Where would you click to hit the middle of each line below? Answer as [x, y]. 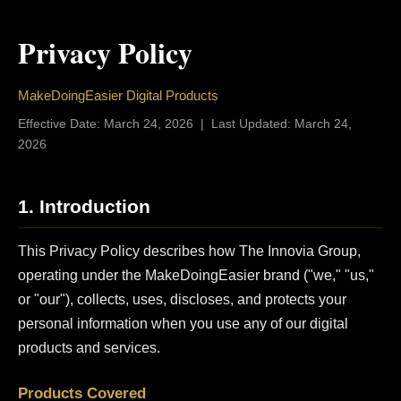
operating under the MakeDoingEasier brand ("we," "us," [196, 276]
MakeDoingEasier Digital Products [118, 95]
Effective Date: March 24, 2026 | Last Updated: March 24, [185, 124]
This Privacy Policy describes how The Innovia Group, [189, 252]
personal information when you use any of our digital [183, 324]
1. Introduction [84, 206]
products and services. [89, 348]
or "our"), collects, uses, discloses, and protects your [182, 300]
